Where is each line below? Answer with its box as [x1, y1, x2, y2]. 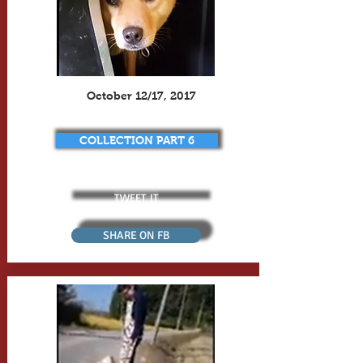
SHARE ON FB [102, 228, 169, 242]
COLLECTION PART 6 [79, 134, 194, 147]
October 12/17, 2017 [87, 89, 196, 102]
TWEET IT [114, 190, 159, 204]
